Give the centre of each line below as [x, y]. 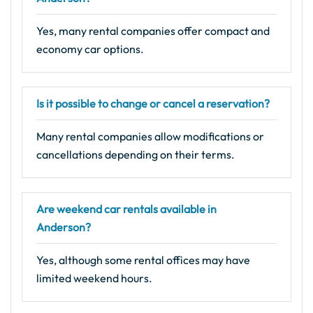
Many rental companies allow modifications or [150, 137]
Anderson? [64, 227]
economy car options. [90, 49]
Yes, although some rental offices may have [143, 260]
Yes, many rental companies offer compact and [153, 31]
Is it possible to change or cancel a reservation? [153, 104]
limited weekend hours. [94, 278]
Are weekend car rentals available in [126, 209]
